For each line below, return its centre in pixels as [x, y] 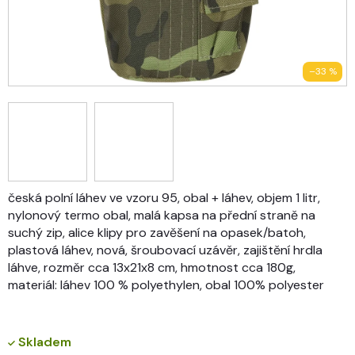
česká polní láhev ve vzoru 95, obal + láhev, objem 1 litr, [164, 197]
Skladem [43, 342]
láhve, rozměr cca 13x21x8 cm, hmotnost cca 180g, [152, 267]
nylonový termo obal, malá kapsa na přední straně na [162, 215]
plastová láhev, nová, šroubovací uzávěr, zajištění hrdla [165, 250]
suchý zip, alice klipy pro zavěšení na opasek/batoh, [157, 232]
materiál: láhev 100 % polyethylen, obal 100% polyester [166, 284]
